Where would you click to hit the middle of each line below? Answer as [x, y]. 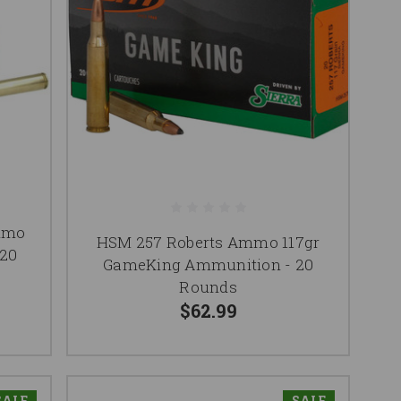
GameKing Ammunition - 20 [209, 264]
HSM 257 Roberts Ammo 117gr [208, 242]
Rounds [208, 286]
